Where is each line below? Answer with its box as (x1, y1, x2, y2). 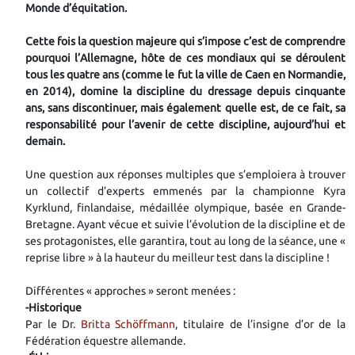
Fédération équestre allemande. (25, 334, 188, 347)
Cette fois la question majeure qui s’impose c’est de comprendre (25, 34, 345, 48)
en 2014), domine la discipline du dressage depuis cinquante (25, 84, 345, 97)
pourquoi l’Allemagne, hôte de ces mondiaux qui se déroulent (25, 51, 345, 64)
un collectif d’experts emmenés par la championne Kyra (25, 184, 345, 197)
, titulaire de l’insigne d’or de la (175, 317, 346, 330)
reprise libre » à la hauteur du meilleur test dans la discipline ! (25, 250, 332, 264)
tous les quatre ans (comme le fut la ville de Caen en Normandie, (25, 67, 345, 81)
